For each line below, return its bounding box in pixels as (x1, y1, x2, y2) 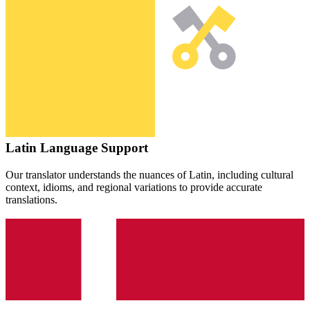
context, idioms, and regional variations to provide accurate (6, 181, 262, 193)
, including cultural (212, 168, 293, 181)
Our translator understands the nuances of (6, 168, 189, 181)
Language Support (37, 140, 148, 155)
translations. (6, 193, 57, 206)
